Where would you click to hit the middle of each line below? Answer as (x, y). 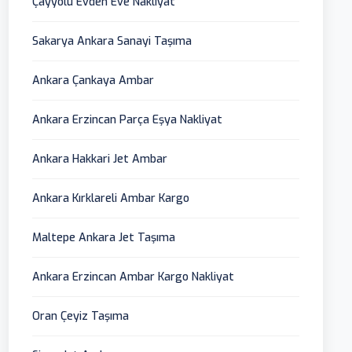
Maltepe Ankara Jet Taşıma (104, 238)
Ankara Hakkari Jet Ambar (100, 159)
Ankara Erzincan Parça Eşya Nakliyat (128, 120)
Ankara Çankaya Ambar (93, 81)
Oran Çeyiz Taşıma (81, 317)
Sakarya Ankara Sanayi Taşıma (112, 42)
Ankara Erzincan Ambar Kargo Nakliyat (134, 277)
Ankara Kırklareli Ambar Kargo (111, 199)
